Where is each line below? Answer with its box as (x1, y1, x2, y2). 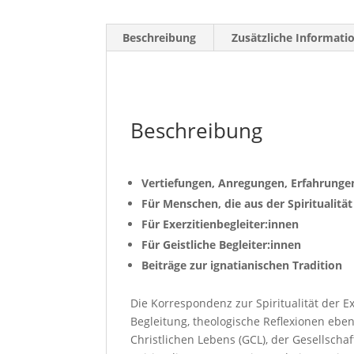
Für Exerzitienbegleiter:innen (141, 217, 299, 232)
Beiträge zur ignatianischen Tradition (141, 258, 343, 273)
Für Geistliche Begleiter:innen (141, 237, 302, 252)
